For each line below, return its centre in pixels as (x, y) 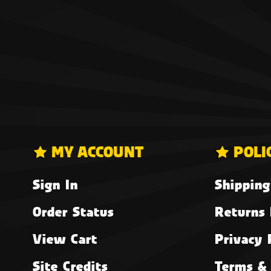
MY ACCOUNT (97, 152)
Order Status (73, 212)
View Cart (65, 239)
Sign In (55, 184)
